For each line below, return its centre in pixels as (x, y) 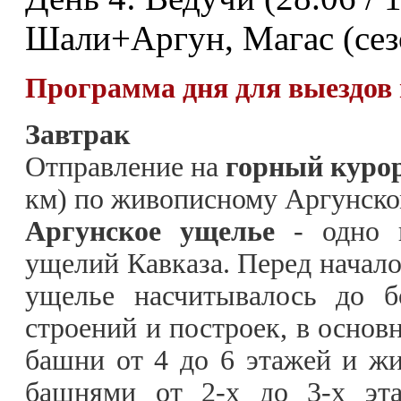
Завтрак (77, 134)
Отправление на (125, 166)
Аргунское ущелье (159, 231)
